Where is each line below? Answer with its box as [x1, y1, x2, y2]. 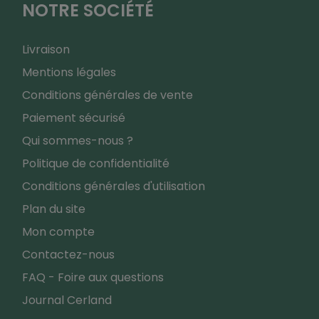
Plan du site [21, 201, 85, 218]
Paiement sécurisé [21, 110, 125, 127]
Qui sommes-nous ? [21, 132, 133, 150]
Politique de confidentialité [21, 155, 169, 172]
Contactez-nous [21, 246, 115, 263]
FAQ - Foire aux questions [21, 269, 164, 286]
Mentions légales [21, 64, 116, 81]
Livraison [21, 41, 70, 58]
